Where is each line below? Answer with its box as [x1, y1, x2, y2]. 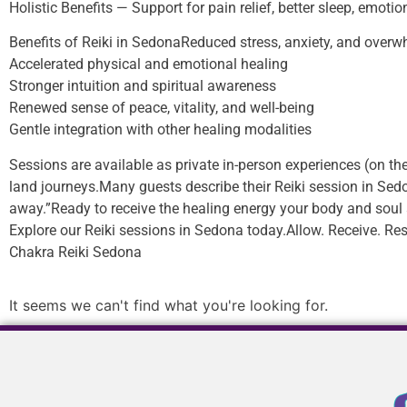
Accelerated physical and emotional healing [9, 55, 288, 74]
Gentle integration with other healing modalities [9, 121, 312, 139]
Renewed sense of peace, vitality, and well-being [9, 99, 314, 117]
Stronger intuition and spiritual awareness [9, 77, 276, 95]
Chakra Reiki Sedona [9, 243, 142, 261]
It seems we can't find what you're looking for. [9, 295, 328, 314]
